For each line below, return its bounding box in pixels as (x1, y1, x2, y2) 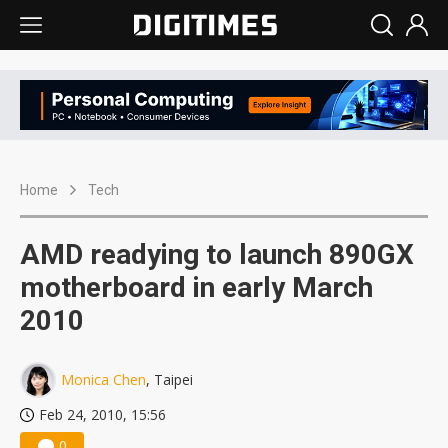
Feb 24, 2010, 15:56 (39, 405, 166, 425)
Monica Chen (61, 370, 146, 390)
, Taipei (146, 370, 193, 390)
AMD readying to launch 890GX (20, 238, 414, 272)
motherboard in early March (20, 271, 373, 305)
